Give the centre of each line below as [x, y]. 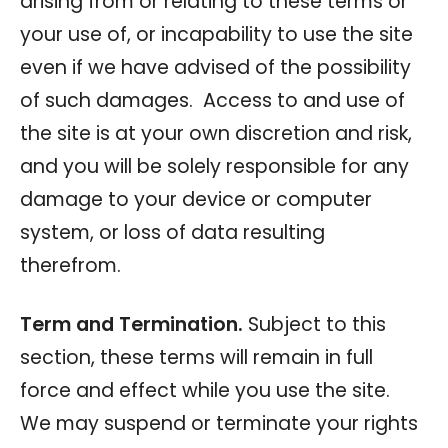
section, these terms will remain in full [196, 357]
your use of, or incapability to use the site [216, 34]
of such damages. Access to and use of [212, 100]
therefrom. [70, 265]
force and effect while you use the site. [207, 390]
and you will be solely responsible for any [214, 166]
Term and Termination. [131, 324]
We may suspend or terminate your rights [219, 423]
